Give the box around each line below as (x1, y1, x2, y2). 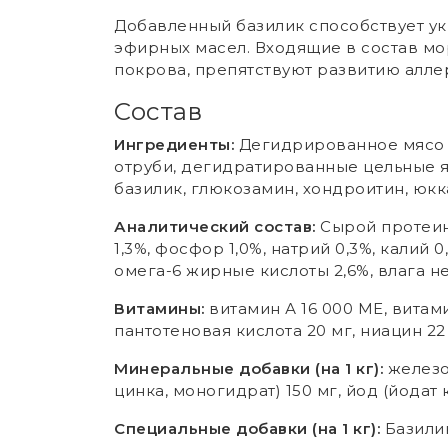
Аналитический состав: (114, 217, 316, 236)
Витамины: (114, 299, 205, 318)
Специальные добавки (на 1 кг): (114, 419, 380, 438)
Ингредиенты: (114, 135, 234, 154)
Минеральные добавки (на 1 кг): (114, 359, 383, 378)
